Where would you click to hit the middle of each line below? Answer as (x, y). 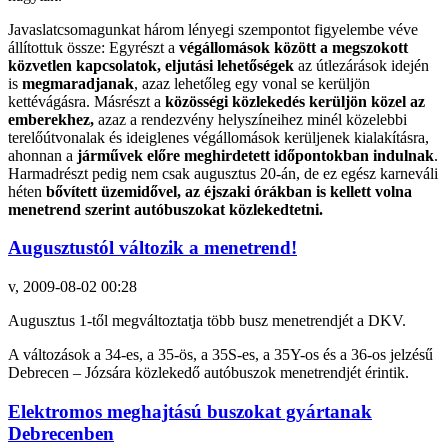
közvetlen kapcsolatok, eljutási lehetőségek (151, 65)
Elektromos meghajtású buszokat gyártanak (190, 411)
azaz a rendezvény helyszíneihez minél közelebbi (252, 119)
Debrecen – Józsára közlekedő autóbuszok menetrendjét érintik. (208, 372)
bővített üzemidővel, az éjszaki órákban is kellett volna (229, 191)
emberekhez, (53, 119)
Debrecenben (61, 433)
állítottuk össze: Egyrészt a (93, 47)
